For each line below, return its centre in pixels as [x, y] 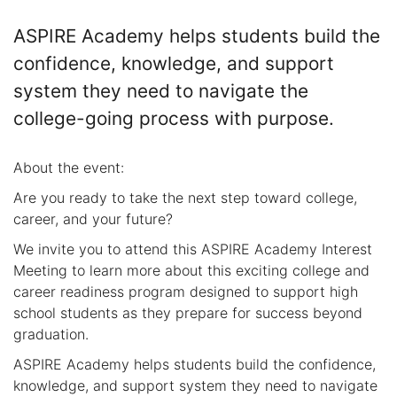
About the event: [69, 168]
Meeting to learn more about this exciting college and [191, 271]
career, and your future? [93, 219]
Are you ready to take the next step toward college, [185, 198]
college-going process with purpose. [174, 118]
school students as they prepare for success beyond [188, 313]
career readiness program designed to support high [186, 292]
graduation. [51, 335]
